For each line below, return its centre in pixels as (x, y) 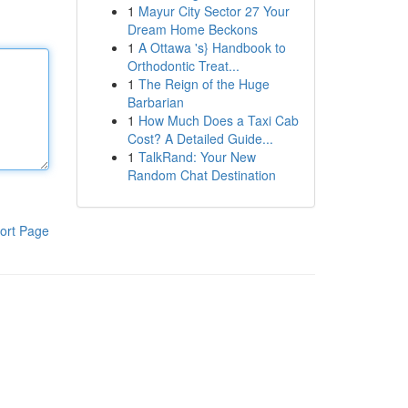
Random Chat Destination (201, 175)
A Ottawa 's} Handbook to (212, 47)
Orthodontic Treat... (183, 66)
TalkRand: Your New (197, 157)
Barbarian (155, 102)
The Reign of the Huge (204, 84)
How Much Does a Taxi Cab (218, 120)
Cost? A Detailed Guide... (200, 138)
